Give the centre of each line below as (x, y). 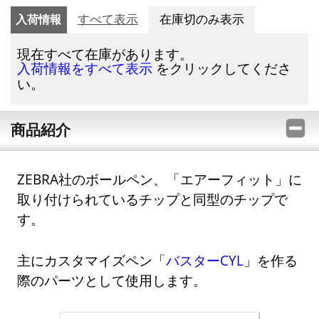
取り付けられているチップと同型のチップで (153, 199)
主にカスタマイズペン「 (92, 260)
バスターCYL (205, 260)
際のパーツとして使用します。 (112, 280)
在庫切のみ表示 (202, 19)
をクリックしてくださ (222, 68)
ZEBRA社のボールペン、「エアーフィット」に (160, 179)
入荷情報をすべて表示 (85, 68)
